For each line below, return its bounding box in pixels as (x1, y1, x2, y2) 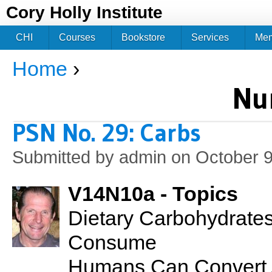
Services (191, 32, 229, 42)
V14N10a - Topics (68, 183, 238, 205)
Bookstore (121, 32, 165, 42)
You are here (12, 68, 84, 84)
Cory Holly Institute (6, 3, 163, 22)
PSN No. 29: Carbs (12, 117, 201, 148)
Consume (68, 231, 157, 254)
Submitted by (12, 148, 119, 167)
